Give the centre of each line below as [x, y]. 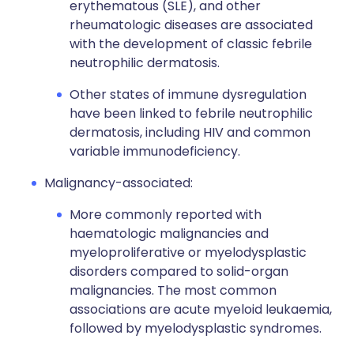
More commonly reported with [166, 215]
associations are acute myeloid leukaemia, [201, 309]
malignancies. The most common [173, 290]
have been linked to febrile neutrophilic [191, 113]
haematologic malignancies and [169, 233]
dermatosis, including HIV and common [190, 132]
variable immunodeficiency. [155, 151]
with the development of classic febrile [191, 44]
